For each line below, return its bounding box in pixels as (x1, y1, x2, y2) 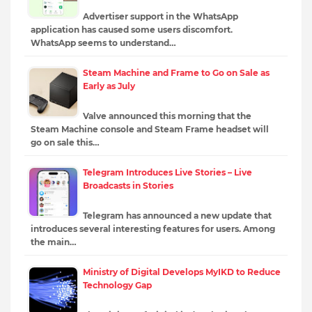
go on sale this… (31, 137, 100, 148)
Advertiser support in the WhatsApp (83, 11, 238, 22)
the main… (31, 237, 77, 248)
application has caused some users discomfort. (31, 24, 233, 36)
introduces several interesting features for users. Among (31, 224, 275, 235)
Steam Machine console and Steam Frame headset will (31, 124, 269, 135)
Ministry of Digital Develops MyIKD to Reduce (83, 267, 281, 278)
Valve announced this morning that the (83, 111, 251, 122)
